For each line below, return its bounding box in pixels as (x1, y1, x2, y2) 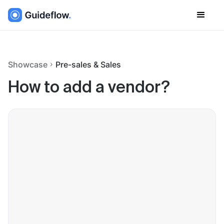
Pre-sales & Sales (55, 59, 121, 69)
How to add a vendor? (8, 80, 169, 96)
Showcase (8, 59, 47, 69)
